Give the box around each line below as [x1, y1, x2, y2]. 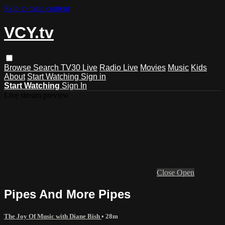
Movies [140, 63, 166, 72]
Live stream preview [4, 90, 69, 99]
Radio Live [99, 63, 138, 72]
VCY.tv [4, 24, 54, 42]
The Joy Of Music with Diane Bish [4, 212, 101, 220]
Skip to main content [4, 4, 69, 13]
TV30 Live [61, 63, 97, 72]
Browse [4, 63, 33, 72]
